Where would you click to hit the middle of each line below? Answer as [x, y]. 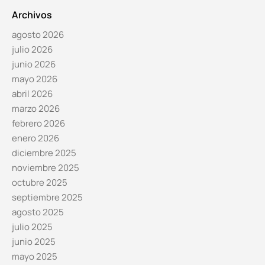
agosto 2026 [38, 34]
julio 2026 [32, 49]
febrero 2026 [38, 123]
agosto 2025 [38, 212]
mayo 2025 [35, 256]
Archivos [32, 14]
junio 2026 [34, 64]
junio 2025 [34, 241]
